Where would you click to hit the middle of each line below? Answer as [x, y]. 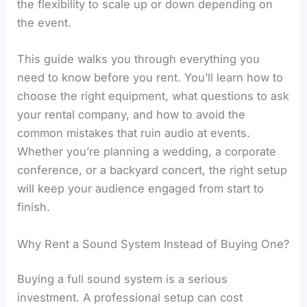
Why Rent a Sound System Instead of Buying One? [153, 244]
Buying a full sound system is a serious [123, 279]
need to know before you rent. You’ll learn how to [150, 78]
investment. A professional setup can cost [130, 298]
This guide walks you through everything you [139, 59]
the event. [45, 23]
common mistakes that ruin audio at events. [134, 133]
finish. [34, 207]
